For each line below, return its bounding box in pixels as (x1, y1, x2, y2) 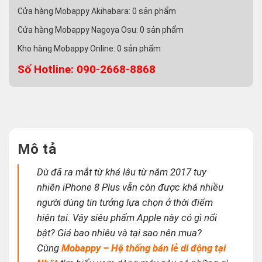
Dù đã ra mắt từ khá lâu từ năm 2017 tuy (37, 166, 207, 178)
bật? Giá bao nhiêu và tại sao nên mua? (37, 227, 202, 239)
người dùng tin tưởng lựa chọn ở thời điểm (37, 196, 213, 209)
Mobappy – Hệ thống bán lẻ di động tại (61, 242, 226, 254)
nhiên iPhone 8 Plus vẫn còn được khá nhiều (37, 181, 224, 194)
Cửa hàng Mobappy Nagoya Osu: (18, 25, 140, 35)
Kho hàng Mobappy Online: (18, 44, 117, 54)
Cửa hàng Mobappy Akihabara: (18, 6, 132, 16)
